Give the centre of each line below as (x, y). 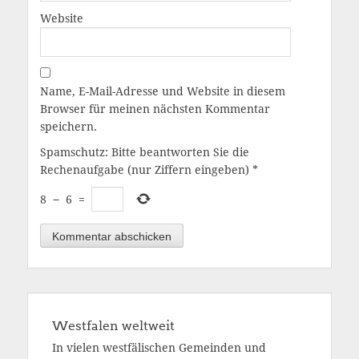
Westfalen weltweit (113, 325)
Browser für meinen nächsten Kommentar (155, 109)
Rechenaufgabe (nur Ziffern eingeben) (145, 170)
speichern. (69, 127)
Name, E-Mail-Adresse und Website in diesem (163, 91)
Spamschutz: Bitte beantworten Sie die (145, 152)
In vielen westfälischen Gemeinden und (159, 347)
